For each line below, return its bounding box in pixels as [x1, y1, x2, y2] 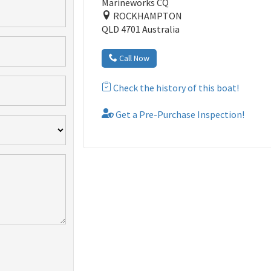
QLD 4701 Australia [102, 22, 180, 35]
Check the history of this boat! [111, 81, 240, 94]
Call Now [117, 52, 150, 64]
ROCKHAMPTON [111, 9, 183, 22]
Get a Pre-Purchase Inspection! [114, 108, 245, 120]
